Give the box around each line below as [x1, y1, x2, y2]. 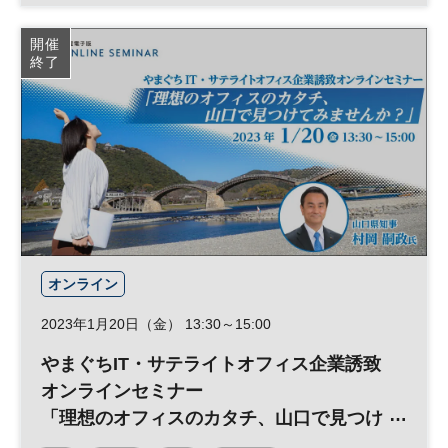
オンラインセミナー [41, 381, 203, 402]
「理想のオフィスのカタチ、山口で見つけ [41, 408, 383, 429]
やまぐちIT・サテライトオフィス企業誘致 [41, 354, 381, 375]
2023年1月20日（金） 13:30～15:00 [41, 316, 271, 333]
